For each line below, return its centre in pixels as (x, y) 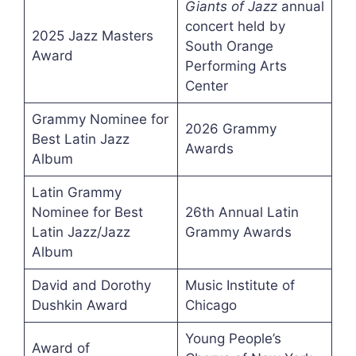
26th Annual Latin (242, 213)
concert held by (235, 27)
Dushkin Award (79, 306)
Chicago (211, 306)
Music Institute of (240, 286)
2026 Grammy (230, 129)
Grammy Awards (238, 232)
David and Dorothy (91, 286)
